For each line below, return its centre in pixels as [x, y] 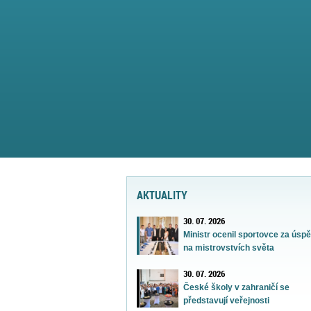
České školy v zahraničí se [237, 287]
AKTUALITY [162, 195]
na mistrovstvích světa [229, 247]
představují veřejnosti [227, 300]
